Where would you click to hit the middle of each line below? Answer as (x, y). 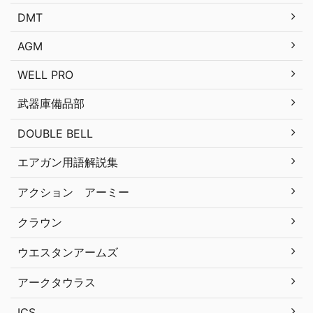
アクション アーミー (73, 192)
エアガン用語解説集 (68, 162)
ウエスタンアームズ (68, 253)
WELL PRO (45, 75)
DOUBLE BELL (55, 134)
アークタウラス (57, 283)
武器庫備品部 (51, 104)
